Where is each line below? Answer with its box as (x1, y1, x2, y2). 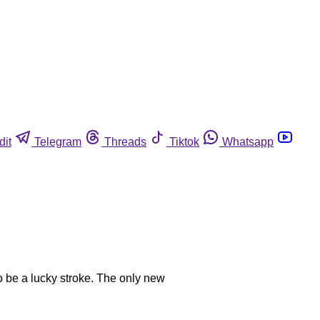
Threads (104, 135, 146, 148)
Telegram (34, 135, 81, 148)
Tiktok (169, 135, 199, 148)
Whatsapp (222, 135, 274, 148)
